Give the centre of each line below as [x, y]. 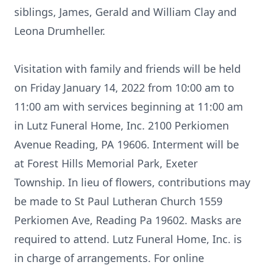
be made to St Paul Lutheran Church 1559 [118, 201]
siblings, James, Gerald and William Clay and [125, 12]
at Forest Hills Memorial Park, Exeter [106, 163]
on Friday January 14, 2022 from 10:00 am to [124, 88]
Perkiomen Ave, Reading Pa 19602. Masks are [128, 220]
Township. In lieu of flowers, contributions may [132, 182]
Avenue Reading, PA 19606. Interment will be [127, 144]
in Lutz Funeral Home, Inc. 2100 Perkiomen [122, 125]
